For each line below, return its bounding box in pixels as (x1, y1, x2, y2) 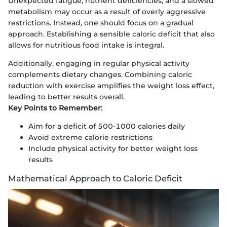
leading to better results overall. (8, 92, 125, 102)
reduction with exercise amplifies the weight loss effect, (8, 81, 214, 91)
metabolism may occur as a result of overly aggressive (8, 7, 206, 17)
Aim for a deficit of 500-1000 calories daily (28, 122, 185, 131)
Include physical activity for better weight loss (28, 144, 198, 154)
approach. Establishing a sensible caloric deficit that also (8, 29, 215, 39)
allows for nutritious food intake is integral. (8, 41, 164, 50)
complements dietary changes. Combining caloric (8, 70, 192, 80)
